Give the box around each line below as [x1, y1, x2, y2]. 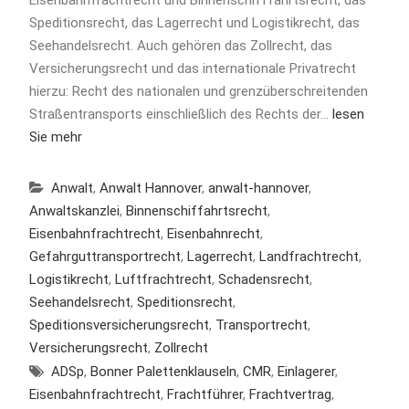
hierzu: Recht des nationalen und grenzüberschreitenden [28, 82, 368, 100]
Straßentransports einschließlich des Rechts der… [28, 105, 332, 122]
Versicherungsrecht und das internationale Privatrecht [28, 59, 356, 77]
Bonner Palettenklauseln [89, 362, 236, 380]
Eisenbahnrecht [166, 225, 260, 242]
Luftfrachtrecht [114, 270, 212, 288]
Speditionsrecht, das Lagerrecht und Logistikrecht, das [28, 14, 360, 31]
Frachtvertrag [248, 385, 331, 403]
